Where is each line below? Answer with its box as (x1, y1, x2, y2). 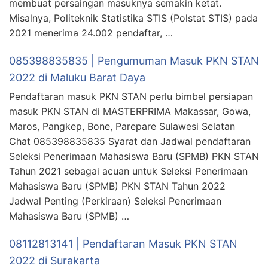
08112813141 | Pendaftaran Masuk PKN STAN (9, 237, 237, 251)
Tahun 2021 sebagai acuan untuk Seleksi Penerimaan (9, 165, 248, 178)
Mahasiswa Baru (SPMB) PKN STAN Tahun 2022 (9, 180, 226, 193)
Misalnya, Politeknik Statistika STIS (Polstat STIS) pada (9, 12, 258, 25)
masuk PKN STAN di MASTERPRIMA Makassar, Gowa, (9, 105, 251, 118)
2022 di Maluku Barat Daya (9, 71, 145, 84)
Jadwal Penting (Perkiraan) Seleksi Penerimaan (9, 195, 221, 208)
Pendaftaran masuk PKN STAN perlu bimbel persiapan (9, 90, 253, 103)
